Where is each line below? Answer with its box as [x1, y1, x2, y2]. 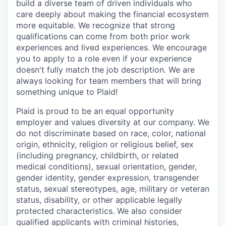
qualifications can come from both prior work [16, 31, 190, 41]
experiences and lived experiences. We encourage [16, 42, 207, 52]
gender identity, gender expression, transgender [16, 172, 199, 183]
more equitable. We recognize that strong [16, 20, 175, 30]
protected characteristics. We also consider [16, 205, 182, 216]
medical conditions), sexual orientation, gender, [16, 161, 197, 172]
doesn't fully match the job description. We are [16, 64, 195, 75]
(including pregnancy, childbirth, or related [16, 150, 179, 160]
